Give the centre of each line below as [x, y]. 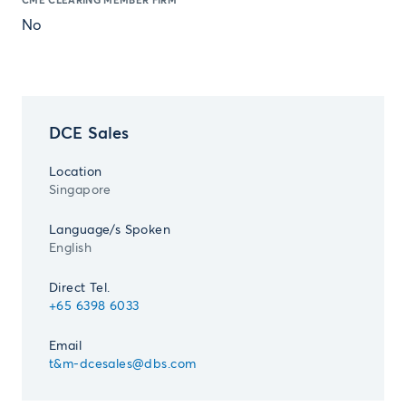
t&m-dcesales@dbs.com [123, 364]
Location [76, 172]
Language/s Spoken [110, 230]
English [70, 248]
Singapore [80, 190]
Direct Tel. [80, 288]
